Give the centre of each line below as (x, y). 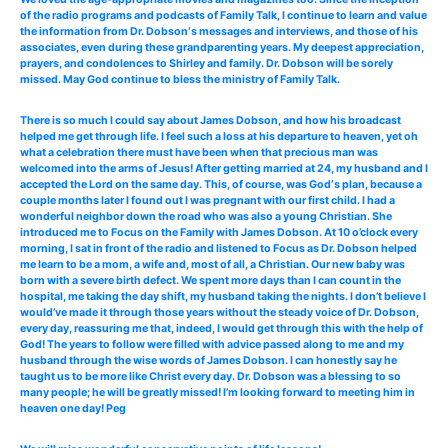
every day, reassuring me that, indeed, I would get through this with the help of (221, 328)
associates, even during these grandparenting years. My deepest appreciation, (222, 47)
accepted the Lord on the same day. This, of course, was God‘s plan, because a (221, 184)
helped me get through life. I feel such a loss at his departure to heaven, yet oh (219, 136)
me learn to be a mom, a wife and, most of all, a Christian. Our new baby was (212, 264)
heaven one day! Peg (73, 408)
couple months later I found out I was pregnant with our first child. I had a (207, 200)
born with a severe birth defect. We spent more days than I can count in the (210, 280)
